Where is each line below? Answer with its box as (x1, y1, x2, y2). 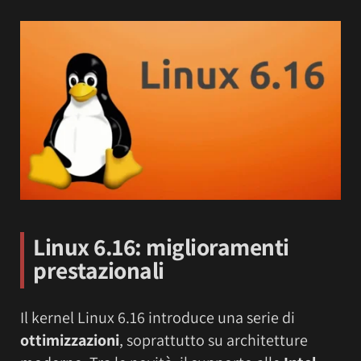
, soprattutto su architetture (119, 330, 308, 351)
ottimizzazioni (20, 330, 119, 351)
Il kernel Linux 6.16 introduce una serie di (20, 307, 295, 329)
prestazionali (33, 255, 164, 286)
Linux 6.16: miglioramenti (33, 231, 289, 263)
